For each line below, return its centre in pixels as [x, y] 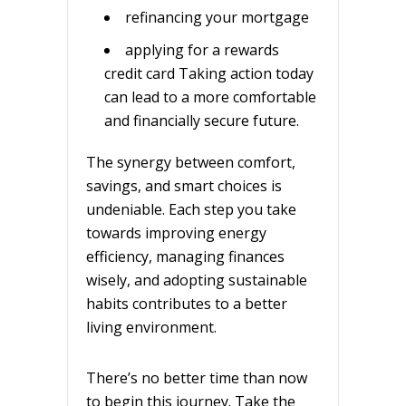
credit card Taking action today [209, 73]
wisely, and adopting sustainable [197, 280]
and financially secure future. [202, 120]
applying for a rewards [202, 49]
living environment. [153, 327]
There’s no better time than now [197, 377]
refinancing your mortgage [217, 17]
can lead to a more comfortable [210, 97]
